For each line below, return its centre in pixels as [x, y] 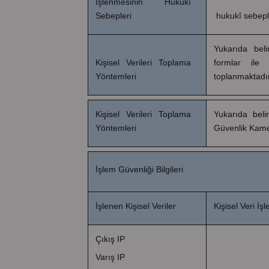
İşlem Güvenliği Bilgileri [139, 169]
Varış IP [110, 257]
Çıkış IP [110, 239]
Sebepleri [113, 15]
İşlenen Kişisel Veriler [136, 206]
